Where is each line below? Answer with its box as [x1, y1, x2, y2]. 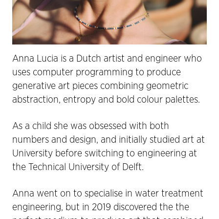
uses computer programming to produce [12, 67, 181, 77]
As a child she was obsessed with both [12, 121, 169, 131]
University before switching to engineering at [12, 148, 197, 158]
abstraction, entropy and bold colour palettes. [12, 94, 200, 105]
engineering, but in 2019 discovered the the [12, 202, 189, 212]
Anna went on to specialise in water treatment [12, 188, 203, 198]
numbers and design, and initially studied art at [12, 134, 205, 145]
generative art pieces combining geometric [12, 81, 188, 91]
